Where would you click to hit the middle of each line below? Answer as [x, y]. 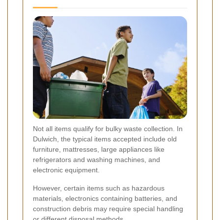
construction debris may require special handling [108, 208]
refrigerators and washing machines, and [96, 159]
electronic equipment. [66, 170]
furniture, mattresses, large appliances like [99, 149]
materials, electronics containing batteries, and [105, 198]
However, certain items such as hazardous [99, 188]
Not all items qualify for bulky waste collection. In [108, 128]
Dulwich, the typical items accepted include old [105, 139]
